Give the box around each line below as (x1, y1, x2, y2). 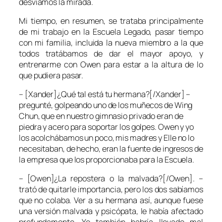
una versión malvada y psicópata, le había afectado (19, 206, 203, 217)
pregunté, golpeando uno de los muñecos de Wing (19, 100, 193, 111)
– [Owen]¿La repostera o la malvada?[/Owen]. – (19, 173, 203, 184)
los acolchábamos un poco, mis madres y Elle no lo (19, 132, 195, 144)
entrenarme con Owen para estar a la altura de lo (19, 58, 203, 70)
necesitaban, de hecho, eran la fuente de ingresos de (19, 143, 203, 155)
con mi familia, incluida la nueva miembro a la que (19, 37, 203, 48)
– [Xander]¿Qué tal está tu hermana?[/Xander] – (19, 89, 191, 100)
